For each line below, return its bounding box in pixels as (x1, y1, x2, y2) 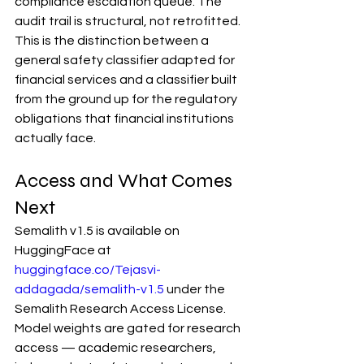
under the (164, 283, 227, 297)
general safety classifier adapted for (15, 54, 237, 67)
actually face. (15, 132, 96, 145)
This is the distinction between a (15, 34, 211, 48)
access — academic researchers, (15, 341, 219, 355)
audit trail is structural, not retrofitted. (15, 15, 240, 28)
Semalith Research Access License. (15, 302, 228, 316)
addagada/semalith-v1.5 (15, 283, 164, 297)
